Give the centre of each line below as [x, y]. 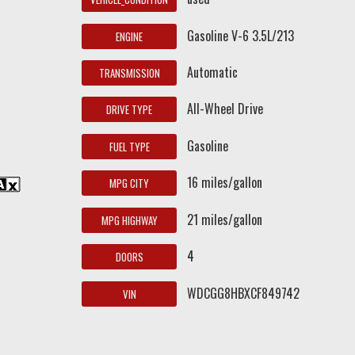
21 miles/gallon [225, 219]
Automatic [213, 72]
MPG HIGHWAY [129, 220]
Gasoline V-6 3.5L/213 [241, 35]
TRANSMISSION [129, 73]
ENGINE [130, 36]
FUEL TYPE [129, 146]
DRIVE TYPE [130, 110]
